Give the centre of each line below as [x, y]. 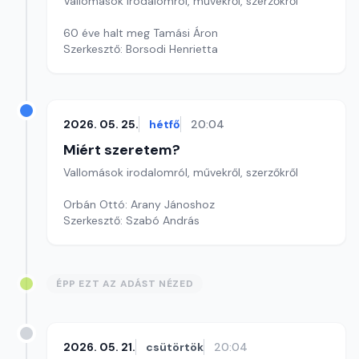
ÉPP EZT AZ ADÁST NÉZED [125, 284]
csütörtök [175, 347]
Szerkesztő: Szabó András [131, 220]
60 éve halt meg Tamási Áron [141, 33]
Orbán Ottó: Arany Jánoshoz [139, 204]
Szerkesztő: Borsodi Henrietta [141, 49]
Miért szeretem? [122, 150]
